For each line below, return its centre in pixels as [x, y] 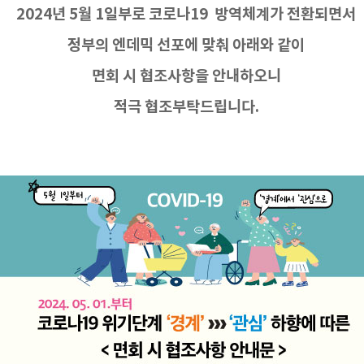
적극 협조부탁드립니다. [186, 107]
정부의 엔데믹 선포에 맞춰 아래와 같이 [186, 45]
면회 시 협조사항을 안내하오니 [186, 76]
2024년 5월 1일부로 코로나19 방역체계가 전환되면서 [186, 15]
